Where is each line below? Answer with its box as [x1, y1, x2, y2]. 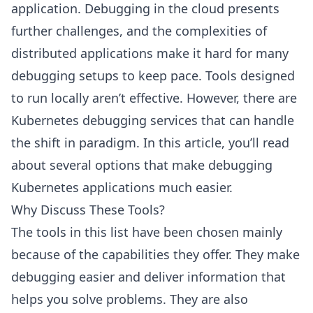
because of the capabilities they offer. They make [11, 246, 300, 263]
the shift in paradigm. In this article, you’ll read [11, 134, 289, 151]
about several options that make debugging [11, 156, 272, 173]
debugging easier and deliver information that [11, 268, 286, 285]
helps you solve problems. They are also [11, 291, 248, 307]
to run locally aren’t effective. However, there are [11, 89, 297, 106]
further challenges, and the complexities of [11, 22, 267, 39]
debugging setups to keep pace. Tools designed [11, 67, 295, 84]
